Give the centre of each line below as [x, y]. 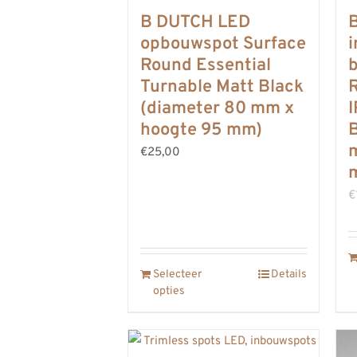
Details [289, 274]
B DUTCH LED [195, 22]
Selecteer [177, 274]
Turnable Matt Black [222, 87]
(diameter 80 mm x [217, 108]
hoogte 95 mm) [201, 130]
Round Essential [206, 65]
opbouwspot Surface [223, 44]
